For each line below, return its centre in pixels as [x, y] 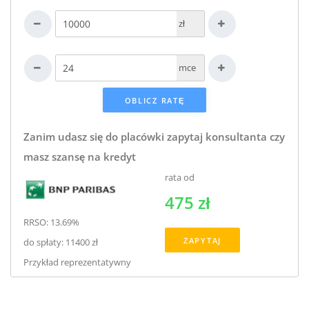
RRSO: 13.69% [51, 222]
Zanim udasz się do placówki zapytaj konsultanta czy [154, 136]
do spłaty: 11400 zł [60, 242]
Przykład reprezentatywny [77, 262]
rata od [180, 177]
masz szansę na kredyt [79, 156]
